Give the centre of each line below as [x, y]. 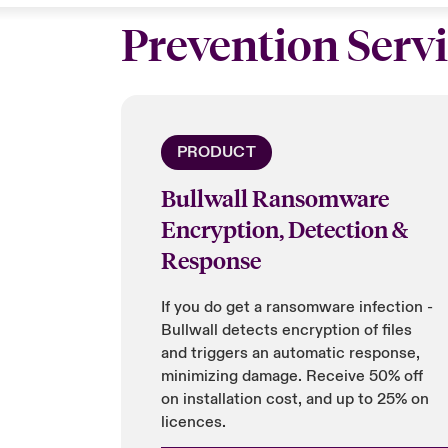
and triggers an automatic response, [290, 353]
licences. [193, 422]
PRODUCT [216, 152]
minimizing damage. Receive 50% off [291, 376]
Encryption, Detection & [284, 228]
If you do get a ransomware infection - [296, 307]
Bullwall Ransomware [274, 197]
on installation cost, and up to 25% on [294, 399]
